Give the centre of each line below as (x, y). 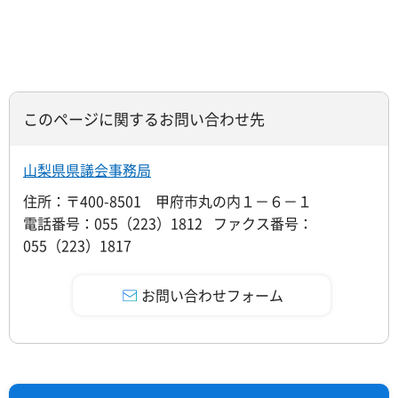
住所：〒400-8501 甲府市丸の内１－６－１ (167, 201)
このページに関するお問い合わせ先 (144, 119)
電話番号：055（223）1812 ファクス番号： (168, 223)
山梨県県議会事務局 (87, 170)
